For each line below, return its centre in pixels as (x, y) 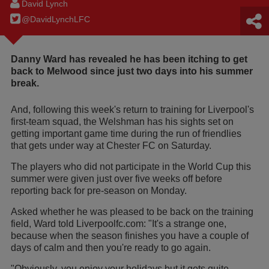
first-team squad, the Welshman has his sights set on (122, 122)
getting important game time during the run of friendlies (126, 134)
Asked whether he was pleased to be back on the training (132, 212)
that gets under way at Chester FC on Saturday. (111, 146)
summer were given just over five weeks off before (116, 179)
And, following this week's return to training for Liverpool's (132, 110)
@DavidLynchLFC (56, 20)
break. (25, 83)
